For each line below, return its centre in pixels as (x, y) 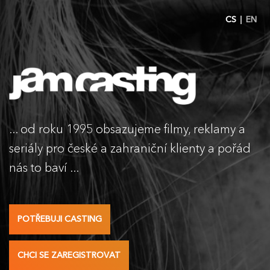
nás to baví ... (44, 168)
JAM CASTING (106, 81)
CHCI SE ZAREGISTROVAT (69, 255)
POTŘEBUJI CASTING (60, 219)
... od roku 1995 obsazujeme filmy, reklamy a (127, 129)
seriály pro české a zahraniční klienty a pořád (130, 148)
